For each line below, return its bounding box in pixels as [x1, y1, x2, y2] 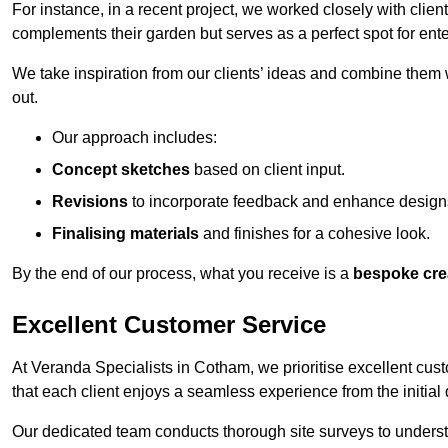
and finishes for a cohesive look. [199, 224, 430, 242]
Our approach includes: [52, 128, 217, 146]
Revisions [52, 192, 128, 210]
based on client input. [190, 160, 345, 178]
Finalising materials [52, 224, 199, 242]
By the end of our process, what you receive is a [12, 264, 353, 282]
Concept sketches [52, 160, 190, 178]
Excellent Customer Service [12, 310, 326, 338]
